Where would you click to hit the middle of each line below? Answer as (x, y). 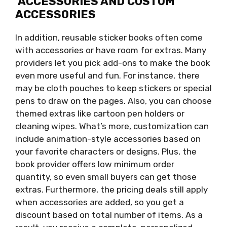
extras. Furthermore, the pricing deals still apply (111, 190)
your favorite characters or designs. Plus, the (106, 152)
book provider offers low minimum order (95, 164)
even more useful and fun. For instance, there (107, 76)
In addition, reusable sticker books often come (109, 38)
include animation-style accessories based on (108, 139)
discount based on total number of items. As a (109, 215)
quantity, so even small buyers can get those (106, 177)
